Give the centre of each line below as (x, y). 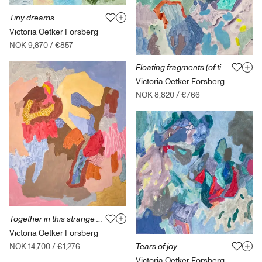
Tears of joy (156, 246)
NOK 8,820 (155, 95)
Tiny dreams (32, 18)
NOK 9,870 (29, 45)
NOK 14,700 (30, 247)
